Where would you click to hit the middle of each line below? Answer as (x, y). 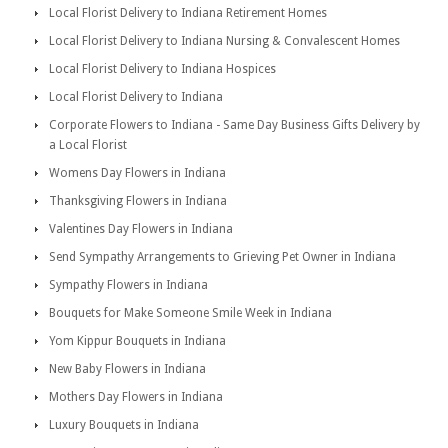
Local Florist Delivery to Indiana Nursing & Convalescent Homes (224, 41)
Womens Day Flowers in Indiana (137, 173)
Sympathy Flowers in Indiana (128, 285)
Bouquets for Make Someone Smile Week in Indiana (190, 313)
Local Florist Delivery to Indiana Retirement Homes (188, 13)
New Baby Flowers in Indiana (127, 369)
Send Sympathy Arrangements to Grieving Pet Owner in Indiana (222, 257)
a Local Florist (88, 145)
